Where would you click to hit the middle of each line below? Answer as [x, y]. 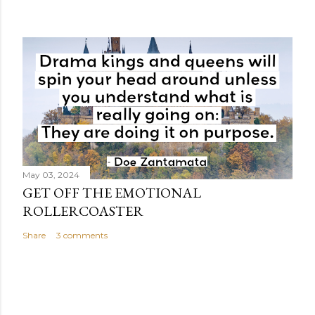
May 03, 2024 [51, 174]
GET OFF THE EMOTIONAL [112, 192]
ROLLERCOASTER [83, 211]
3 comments [82, 235]
